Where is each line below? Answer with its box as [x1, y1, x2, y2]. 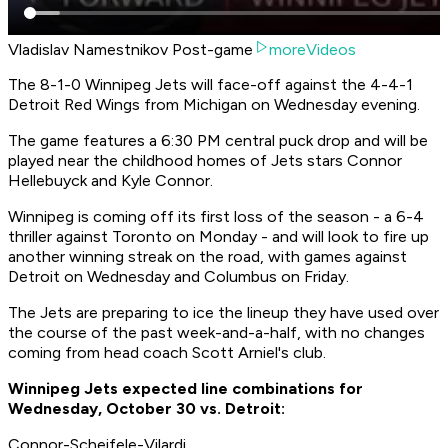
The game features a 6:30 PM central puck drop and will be [8, 131, 428, 151]
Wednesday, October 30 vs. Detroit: [8, 399, 285, 419]
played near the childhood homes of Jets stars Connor [8, 151, 402, 171]
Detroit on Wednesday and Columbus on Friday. [8, 267, 349, 287]
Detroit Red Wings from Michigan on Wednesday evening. [8, 95, 424, 115]
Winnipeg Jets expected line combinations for [8, 379, 363, 399]
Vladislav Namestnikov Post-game [8, 40, 253, 60]
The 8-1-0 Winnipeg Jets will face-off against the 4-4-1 [8, 75, 413, 95]
